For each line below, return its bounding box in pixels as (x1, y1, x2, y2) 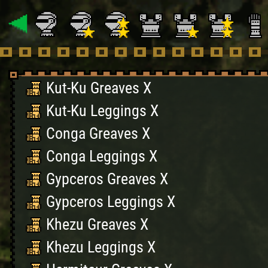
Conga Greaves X (46, 124, 150, 142)
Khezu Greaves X (46, 215, 148, 233)
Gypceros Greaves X (46, 170, 168, 188)
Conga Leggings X (46, 147, 157, 165)
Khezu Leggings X (46, 238, 156, 256)
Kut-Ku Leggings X (46, 102, 159, 120)
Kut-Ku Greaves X (46, 79, 151, 97)
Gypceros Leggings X (46, 193, 175, 211)
